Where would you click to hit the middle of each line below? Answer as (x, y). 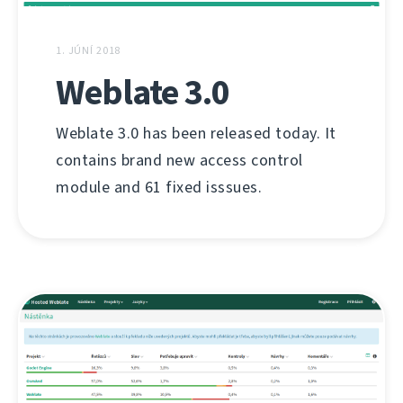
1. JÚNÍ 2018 (89, 50)
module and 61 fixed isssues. (159, 187)
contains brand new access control (179, 160)
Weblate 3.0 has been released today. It (196, 133)
